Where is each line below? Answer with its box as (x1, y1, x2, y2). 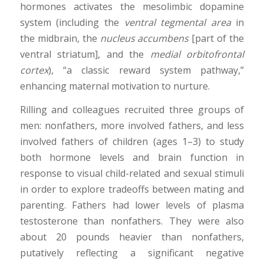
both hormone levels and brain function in (19, 151, 245, 164)
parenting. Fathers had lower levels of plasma (19, 199, 245, 212)
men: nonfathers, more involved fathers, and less (19, 119, 245, 133)
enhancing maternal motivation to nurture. (19, 79, 210, 93)
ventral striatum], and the (19, 47, 150, 61)
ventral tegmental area (124, 15, 231, 29)
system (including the (19, 15, 124, 29)
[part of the (189, 31, 245, 45)
